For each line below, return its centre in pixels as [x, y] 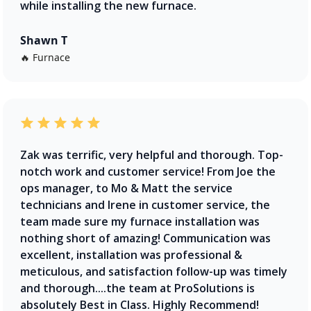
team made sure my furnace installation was [140, 221]
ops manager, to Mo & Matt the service [126, 188]
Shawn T [44, 40]
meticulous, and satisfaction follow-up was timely [154, 271]
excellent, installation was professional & [131, 254]
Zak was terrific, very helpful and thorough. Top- [152, 154]
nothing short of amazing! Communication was [145, 238]
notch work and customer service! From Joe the [148, 171]
